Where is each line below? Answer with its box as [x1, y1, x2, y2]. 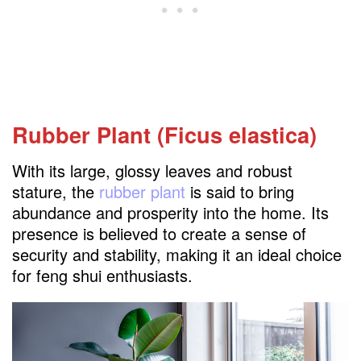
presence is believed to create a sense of [12, 221, 306, 245]
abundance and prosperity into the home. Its [12, 200, 329, 224]
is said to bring [185, 179, 294, 203]
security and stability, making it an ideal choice [12, 242, 342, 266]
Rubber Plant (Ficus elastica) [12, 118, 317, 151]
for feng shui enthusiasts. [12, 263, 193, 287]
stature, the [12, 179, 99, 203]
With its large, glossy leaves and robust [12, 158, 293, 182]
